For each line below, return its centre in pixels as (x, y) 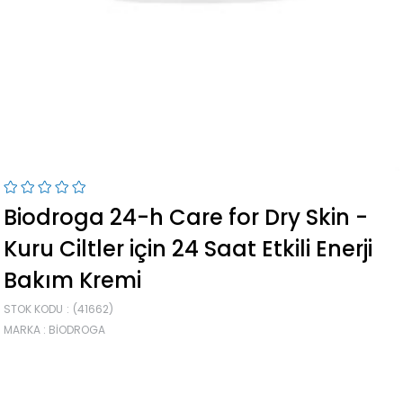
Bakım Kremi (73, 280)
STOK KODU (34, 309)
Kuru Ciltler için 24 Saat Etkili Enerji (188, 248)
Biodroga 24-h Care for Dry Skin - (186, 217)
